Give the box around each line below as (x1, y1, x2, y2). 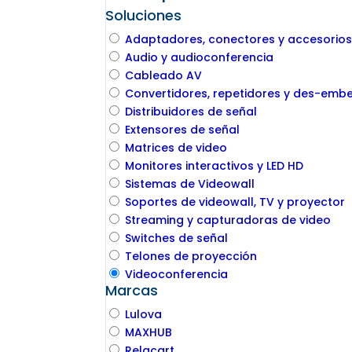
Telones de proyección (125, 248, 258, 265)
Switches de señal (125, 230, 229, 247)
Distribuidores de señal (125, 104, 258, 120)
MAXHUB (125, 324, 173, 341)
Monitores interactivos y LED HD (125, 158, 304, 174)
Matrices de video (125, 140, 228, 156)
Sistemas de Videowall (125, 176, 255, 192)
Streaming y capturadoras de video (125, 212, 332, 229)
